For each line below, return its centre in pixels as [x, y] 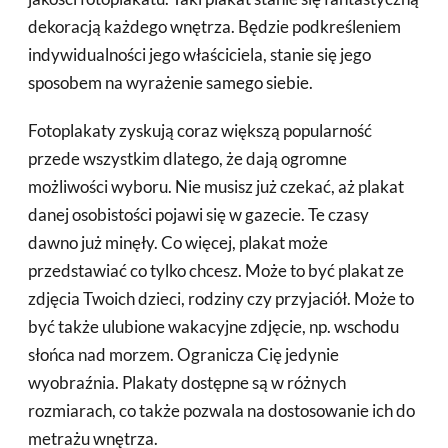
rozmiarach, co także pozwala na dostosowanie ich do [221, 410]
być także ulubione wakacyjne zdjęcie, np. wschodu [213, 326]
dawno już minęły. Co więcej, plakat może [178, 242]
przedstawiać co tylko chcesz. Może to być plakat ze [216, 270]
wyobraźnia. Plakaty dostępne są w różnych [187, 382]
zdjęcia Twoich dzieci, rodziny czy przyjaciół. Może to [221, 298]
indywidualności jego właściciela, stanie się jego [199, 54]
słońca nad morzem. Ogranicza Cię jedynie [183, 354]
